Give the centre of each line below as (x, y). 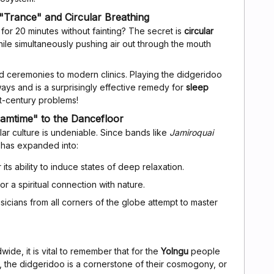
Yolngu (175, 251)
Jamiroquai (191, 133)
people (204, 251)
